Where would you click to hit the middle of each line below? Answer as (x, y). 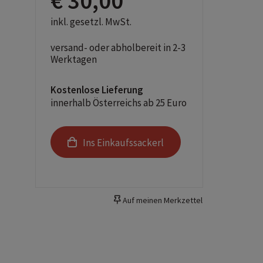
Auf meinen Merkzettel (161, 200)
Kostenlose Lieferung (97, 90)
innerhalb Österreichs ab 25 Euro (119, 103)
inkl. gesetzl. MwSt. (91, 22)
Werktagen (74, 59)
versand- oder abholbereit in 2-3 (118, 48)
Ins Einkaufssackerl (124, 143)
